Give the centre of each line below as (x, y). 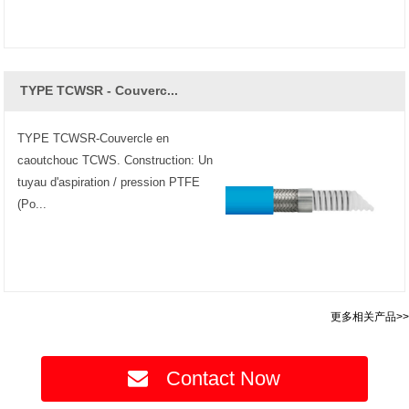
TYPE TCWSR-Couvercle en (93, 139)
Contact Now (224, 379)
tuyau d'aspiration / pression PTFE (108, 183)
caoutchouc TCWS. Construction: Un (115, 161)
